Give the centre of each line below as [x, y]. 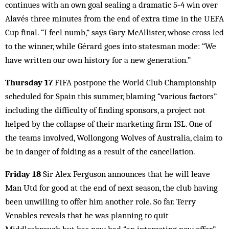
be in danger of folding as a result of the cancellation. [100, 151]
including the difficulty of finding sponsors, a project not [105, 110]
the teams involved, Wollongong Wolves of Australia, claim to [114, 138]
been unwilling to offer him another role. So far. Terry [100, 201]
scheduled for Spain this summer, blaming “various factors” [111, 96]
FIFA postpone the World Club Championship [134, 82]
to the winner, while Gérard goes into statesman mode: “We [111, 46]
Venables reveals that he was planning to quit [87, 215]
